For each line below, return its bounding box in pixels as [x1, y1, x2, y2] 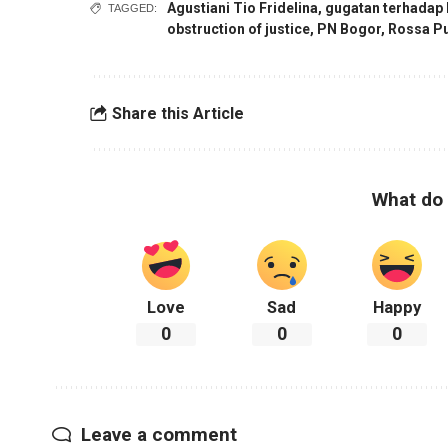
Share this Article [111, 103, 244, 123]
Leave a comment [81, 422, 237, 446]
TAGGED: [108, 2, 158, 15]
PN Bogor [317, 21, 382, 38]
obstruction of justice [167, 21, 311, 38]
